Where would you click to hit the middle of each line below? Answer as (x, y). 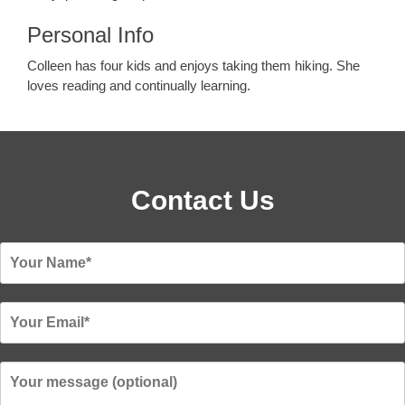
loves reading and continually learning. (139, 86)
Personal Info (90, 35)
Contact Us (202, 200)
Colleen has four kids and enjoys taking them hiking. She (193, 66)
